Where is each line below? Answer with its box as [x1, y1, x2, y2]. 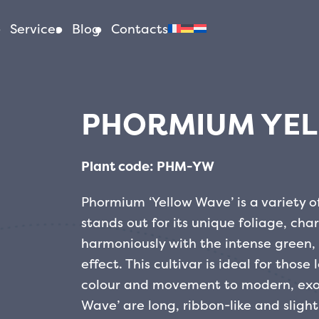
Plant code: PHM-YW [80, 158, 214, 175]
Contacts [111, 20, 168, 37]
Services [10, 20, 61, 37]
